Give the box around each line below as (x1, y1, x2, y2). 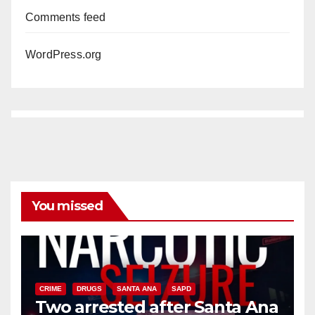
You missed (32, 198, 103, 214)
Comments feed (25, 11, 106, 24)
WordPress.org (25, 49, 102, 61)
